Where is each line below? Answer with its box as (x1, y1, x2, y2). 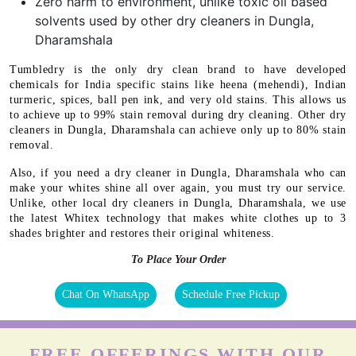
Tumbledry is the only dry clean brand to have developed (10, 64, 346, 76)
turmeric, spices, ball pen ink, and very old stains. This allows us (10, 94, 346, 106)
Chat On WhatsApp (62, 288, 149, 301)
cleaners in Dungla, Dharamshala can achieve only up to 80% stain (10, 124, 346, 137)
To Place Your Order (130, 253, 226, 266)
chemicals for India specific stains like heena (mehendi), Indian (10, 79, 346, 91)
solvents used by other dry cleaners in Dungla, (35, 13, 314, 29)
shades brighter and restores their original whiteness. (10, 227, 275, 240)
